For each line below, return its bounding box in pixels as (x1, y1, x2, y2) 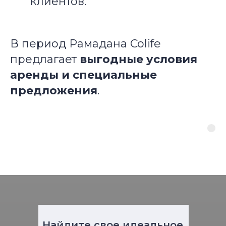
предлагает (10, 52, 80, 66)
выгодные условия (80, 52, 197, 66)
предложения (10, 84, 97, 97)
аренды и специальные (10, 68, 157, 82)
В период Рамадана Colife (10, 37, 161, 50)
